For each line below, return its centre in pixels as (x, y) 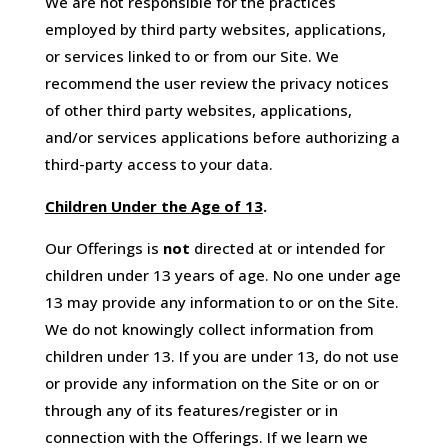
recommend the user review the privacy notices (216, 83)
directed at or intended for (287, 248)
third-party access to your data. (158, 164)
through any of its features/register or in (191, 410)
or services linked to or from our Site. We (191, 56)
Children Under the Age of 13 (153, 206)
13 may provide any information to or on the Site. (221, 302)
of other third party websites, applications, (198, 110)
